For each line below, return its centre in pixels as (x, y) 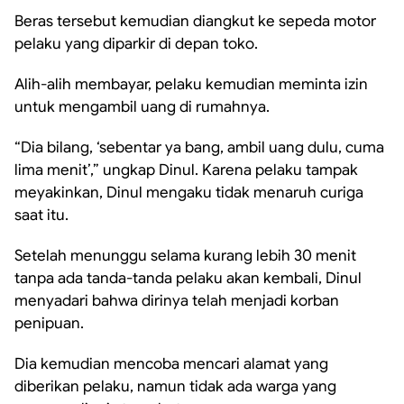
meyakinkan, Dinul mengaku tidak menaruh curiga (189, 193)
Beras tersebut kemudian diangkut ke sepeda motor (195, 21)
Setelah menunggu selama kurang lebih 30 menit (185, 256)
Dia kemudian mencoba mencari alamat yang (171, 364)
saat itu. (41, 215)
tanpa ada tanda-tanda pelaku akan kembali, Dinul (188, 278)
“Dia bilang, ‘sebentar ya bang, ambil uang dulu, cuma (199, 147)
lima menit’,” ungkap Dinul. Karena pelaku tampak (186, 170)
